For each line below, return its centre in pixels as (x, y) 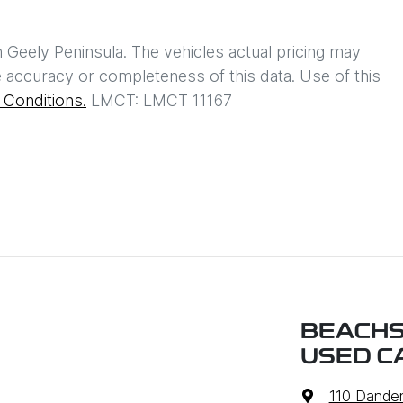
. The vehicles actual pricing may (242, 51)
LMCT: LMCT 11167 (161, 100)
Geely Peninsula (65, 51)
